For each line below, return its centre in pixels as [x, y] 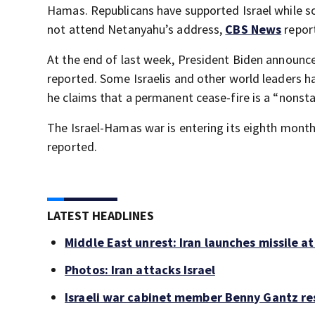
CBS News [253, 30]
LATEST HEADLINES [101, 216]
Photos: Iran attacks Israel [140, 270]
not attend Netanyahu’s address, [136, 30]
